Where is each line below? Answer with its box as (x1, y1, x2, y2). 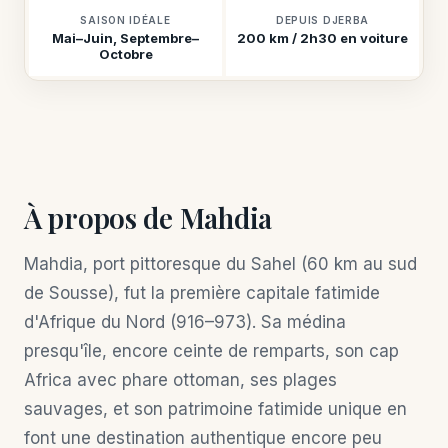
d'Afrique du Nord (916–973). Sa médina (24, 312, 346, 332)
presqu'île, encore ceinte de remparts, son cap (24, 341, 399, 361)
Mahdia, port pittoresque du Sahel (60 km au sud (24, 254, 417, 274)
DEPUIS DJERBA (275, 14, 370, 26)
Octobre (98, 46, 153, 62)
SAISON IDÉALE (80, 14, 171, 26)
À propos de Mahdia (24, 199, 272, 236)
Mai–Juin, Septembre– (52, 30, 199, 46)
